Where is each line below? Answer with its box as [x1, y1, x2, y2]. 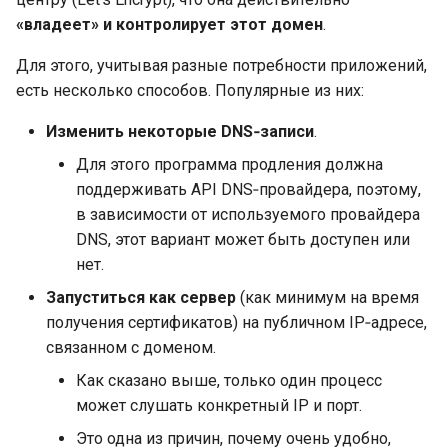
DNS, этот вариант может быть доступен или [76, 229, 410, 249]
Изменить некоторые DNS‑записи [46, 121, 314, 141]
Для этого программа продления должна [76, 154, 383, 174]
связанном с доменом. [46, 337, 216, 357]
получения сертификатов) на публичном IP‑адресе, [46, 312, 427, 332]
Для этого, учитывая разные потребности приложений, [16, 55, 427, 75]
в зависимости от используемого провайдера [76, 204, 420, 224]
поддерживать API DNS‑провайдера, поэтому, [76, 179, 421, 199]
